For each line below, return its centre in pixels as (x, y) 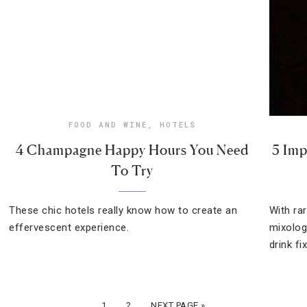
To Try (133, 171)
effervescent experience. (69, 228)
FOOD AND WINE (108, 124)
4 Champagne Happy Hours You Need (133, 150)
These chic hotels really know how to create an (123, 210)
